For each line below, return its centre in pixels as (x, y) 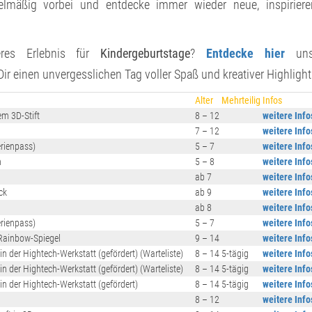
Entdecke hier (245, 53)
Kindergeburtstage (146, 53)
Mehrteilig (241, 100)
